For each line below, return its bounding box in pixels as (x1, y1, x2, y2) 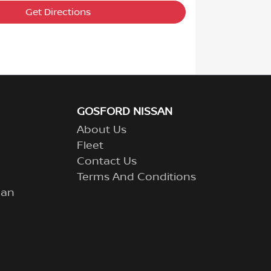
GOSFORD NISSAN (77, 105, 172, 119)
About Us (77, 123, 126, 137)
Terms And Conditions (77, 171, 196, 184)
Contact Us (77, 155, 137, 169)
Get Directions (25, 6, 91, 18)
